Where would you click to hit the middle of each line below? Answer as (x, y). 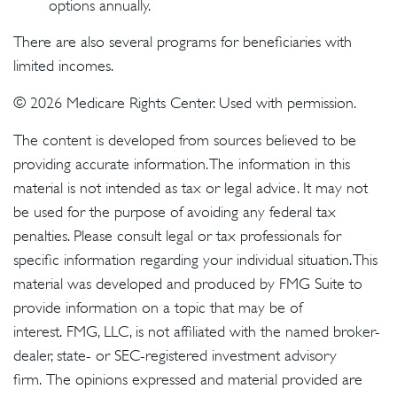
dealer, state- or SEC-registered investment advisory (175, 355)
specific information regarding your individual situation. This (195, 260)
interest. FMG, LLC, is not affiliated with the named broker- (197, 331)
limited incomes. (63, 66)
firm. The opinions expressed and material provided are (188, 379)
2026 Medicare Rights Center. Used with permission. (193, 103)
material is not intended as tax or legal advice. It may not (191, 188)
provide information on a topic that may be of (158, 307)
